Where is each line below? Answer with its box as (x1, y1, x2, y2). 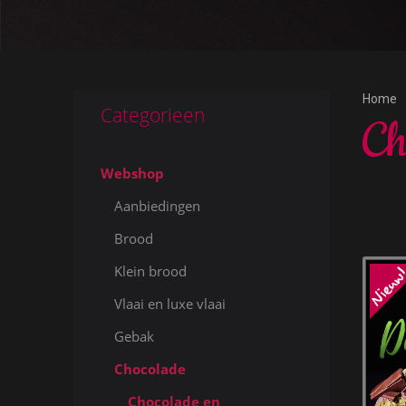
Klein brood (113, 262, 187, 280)
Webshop (100, 164, 164, 182)
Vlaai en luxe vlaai (113, 295, 226, 313)
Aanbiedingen (113, 197, 200, 215)
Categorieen (100, 102, 205, 128)
